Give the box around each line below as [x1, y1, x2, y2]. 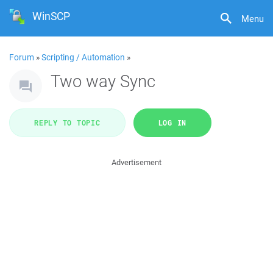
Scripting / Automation [41, 52, 125, 63]
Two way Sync [51, 69, 155, 92]
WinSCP [32, 9, 71, 24]
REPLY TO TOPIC [34, 118, 101, 127]
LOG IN [158, 118, 186, 127]
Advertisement [112, 157, 161, 168]
